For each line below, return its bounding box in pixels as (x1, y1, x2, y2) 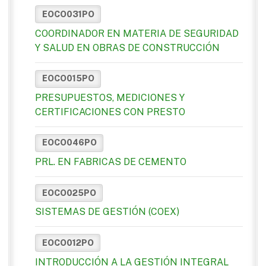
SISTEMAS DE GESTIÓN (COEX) (35, 206, 179, 218)
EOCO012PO (42, 237, 94, 248)
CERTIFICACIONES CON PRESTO (35, 106, 185, 118)
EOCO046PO (42, 138, 97, 148)
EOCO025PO (42, 188, 96, 198)
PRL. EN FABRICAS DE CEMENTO (35, 156, 186, 168)
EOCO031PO (42, 9, 94, 19)
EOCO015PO (42, 74, 94, 84)
